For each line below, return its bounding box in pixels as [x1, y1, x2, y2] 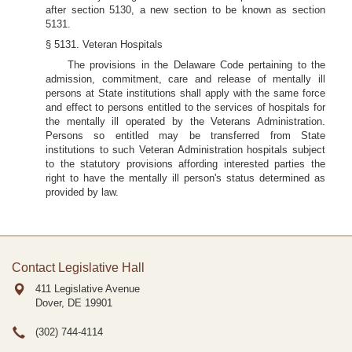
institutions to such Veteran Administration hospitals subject [46, 144, 325, 156]
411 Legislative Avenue [35, 283, 140, 295]
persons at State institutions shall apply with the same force [46, 87, 325, 99]
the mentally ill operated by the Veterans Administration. [46, 115, 325, 127]
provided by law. [46, 186, 119, 198]
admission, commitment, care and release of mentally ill [46, 73, 325, 85]
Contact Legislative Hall [12, 261, 145, 274]
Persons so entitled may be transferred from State [46, 130, 325, 141]
